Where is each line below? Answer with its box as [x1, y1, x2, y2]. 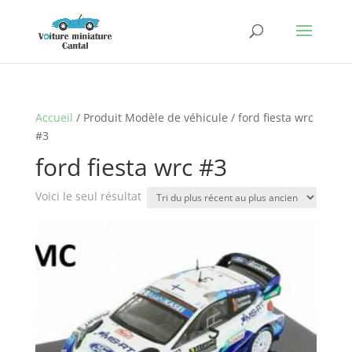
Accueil [35, 110, 73, 125]
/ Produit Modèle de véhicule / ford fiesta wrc [72, 110, 313, 125]
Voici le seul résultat [35, 189, 141, 203]
